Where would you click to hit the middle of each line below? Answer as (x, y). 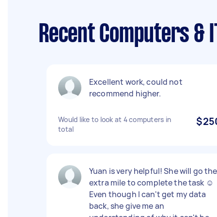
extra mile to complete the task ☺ (151, 183)
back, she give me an (127, 206)
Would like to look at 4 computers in (115, 119)
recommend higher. (125, 93)
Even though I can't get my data (148, 194)
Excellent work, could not (136, 82)
